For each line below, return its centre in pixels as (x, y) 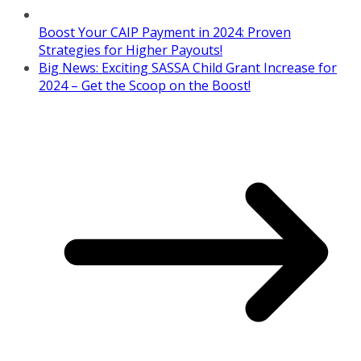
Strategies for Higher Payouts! (131, 50)
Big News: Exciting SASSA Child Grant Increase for (188, 67)
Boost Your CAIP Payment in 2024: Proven (165, 32)
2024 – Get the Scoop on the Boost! (145, 85)
